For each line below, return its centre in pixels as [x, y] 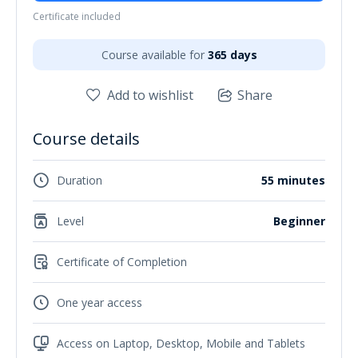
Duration [80, 181]
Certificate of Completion [122, 262]
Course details [86, 138]
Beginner [299, 221]
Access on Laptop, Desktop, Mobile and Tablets [181, 344]
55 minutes [293, 181]
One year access [99, 303]
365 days [232, 54]
